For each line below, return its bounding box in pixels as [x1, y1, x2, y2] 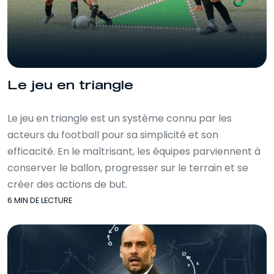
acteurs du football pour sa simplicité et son [7, 128, 218, 142]
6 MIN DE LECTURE [7, 195, 72, 206]
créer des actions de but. [7, 177, 127, 191]
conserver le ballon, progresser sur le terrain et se [7, 161, 248, 175]
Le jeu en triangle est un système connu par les [7, 111, 232, 125]
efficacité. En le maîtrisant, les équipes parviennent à [7, 144, 261, 158]
